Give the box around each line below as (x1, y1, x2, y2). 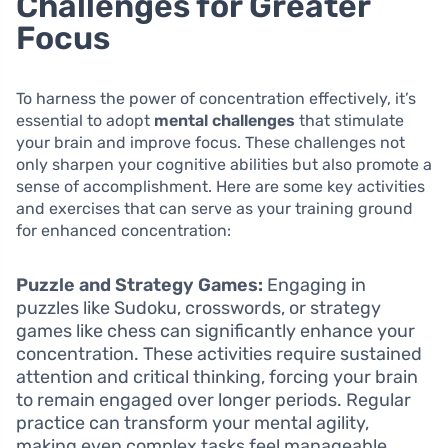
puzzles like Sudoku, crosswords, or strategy (16, 296, 381, 319)
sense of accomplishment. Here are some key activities (16, 176, 425, 196)
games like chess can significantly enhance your (16, 319, 415, 342)
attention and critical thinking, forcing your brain (16, 365, 418, 388)
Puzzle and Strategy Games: (16, 273, 263, 296)
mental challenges (154, 110, 295, 130)
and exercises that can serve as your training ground (16, 198, 413, 218)
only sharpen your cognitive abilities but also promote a (16, 154, 432, 174)
